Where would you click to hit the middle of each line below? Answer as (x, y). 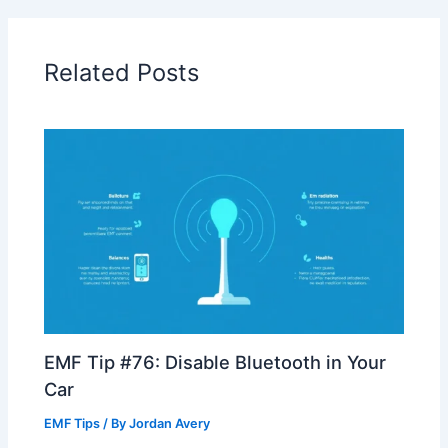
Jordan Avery (170, 423)
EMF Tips (72, 423)
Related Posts (122, 72)
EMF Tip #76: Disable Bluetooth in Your (215, 361)
